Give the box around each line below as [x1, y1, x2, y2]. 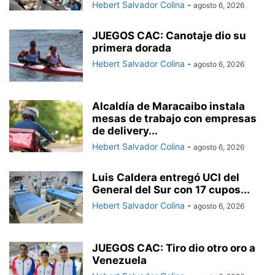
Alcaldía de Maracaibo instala [92, 99, 245, 112]
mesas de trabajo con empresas [92, 112, 257, 125]
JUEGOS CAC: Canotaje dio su [92, 29, 246, 42]
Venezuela [92, 254, 147, 266]
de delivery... [92, 124, 158, 137]
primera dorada [92, 41, 171, 54]
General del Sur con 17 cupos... [92, 183, 250, 196]
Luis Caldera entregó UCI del [92, 171, 239, 184]
